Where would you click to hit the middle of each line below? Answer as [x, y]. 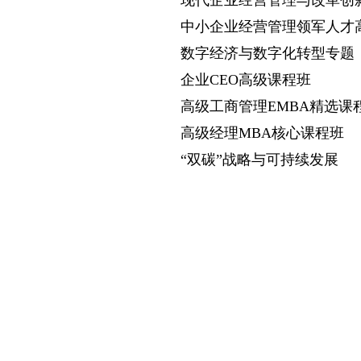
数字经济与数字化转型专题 [268, 54]
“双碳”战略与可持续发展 [259, 160]
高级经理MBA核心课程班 [262, 133]
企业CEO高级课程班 [248, 80]
